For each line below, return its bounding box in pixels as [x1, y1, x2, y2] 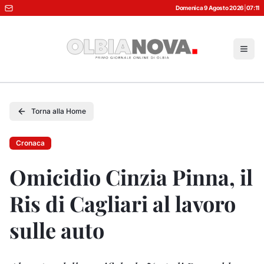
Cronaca [16, 138, 45, 147]
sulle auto [9, 216, 104, 244]
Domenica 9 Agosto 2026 [175, 4, 244, 11]
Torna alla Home [31, 107, 86, 115]
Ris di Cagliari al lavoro [9, 189, 236, 217]
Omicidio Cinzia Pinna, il [9, 163, 253, 191]
